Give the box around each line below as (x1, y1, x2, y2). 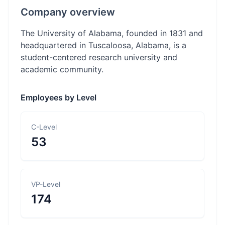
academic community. (21, 64, 103, 74)
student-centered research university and (21, 52, 177, 62)
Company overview (21, 6, 115, 18)
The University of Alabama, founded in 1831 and (21, 28, 203, 38)
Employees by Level (21, 92, 96, 102)
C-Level (31, 123, 57, 131)
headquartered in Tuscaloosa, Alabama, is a (21, 40, 186, 50)
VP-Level (31, 180, 60, 188)
